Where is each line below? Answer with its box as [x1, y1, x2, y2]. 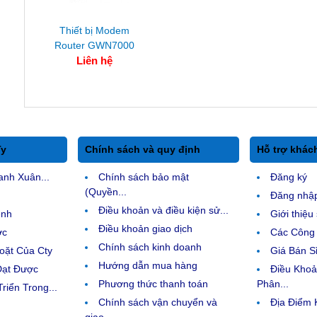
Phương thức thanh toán [98, 278, 208, 289]
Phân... [257, 278, 289, 289]
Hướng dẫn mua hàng [98, 260, 197, 271]
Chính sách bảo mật [98, 171, 189, 183]
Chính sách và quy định [85, 144, 200, 155]
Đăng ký [270, 171, 307, 183]
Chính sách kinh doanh [98, 241, 202, 253]
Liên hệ [76, 54, 113, 67]
